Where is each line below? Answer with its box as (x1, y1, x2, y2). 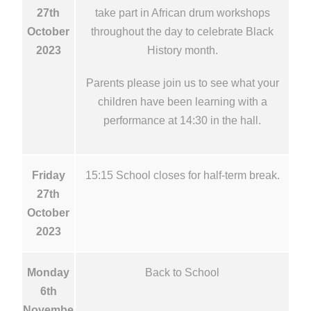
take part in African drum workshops (94, 6, 270, 19)
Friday (31, 169, 65, 181)
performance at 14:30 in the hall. (103, 114, 261, 126)
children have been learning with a (97, 95, 267, 108)
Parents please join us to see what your (85, 76, 279, 89)
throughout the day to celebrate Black (91, 25, 274, 37)
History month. (146, 44, 218, 56)
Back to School (145, 266, 219, 278)
